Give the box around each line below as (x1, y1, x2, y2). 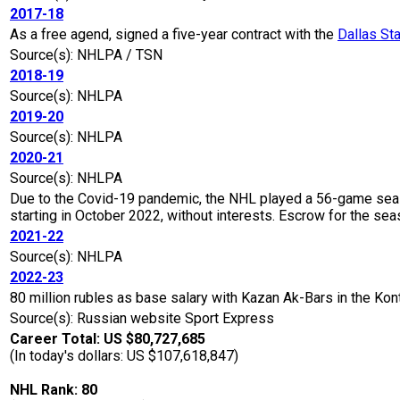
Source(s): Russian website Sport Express (10, 310, 274, 328)
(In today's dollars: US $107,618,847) (10, 347, 238, 365)
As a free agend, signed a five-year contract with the (10, 26, 337, 44)
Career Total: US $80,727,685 (10, 330, 205, 348)
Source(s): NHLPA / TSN (10, 46, 162, 64)
